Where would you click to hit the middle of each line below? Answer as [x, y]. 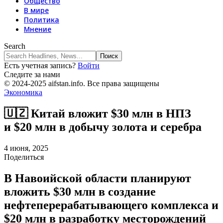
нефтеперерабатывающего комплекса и [111, 205]
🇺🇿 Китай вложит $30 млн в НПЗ [98, 113]
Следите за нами [32, 74]
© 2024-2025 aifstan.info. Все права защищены [82, 83]
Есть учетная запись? [41, 65]
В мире [36, 10]
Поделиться [24, 157]
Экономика [23, 92]
